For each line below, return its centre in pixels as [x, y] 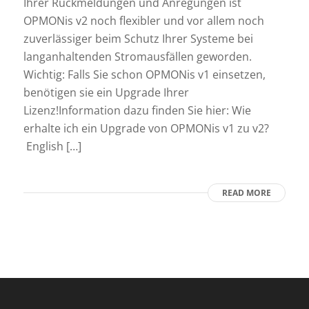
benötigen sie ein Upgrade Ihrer [106, 93]
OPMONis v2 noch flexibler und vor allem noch [143, 21]
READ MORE [247, 193]
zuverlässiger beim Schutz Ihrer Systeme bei [138, 39]
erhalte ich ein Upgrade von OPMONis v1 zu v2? [146, 129]
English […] [52, 147]
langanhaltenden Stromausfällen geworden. [137, 57]
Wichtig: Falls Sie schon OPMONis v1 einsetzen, [144, 75]
